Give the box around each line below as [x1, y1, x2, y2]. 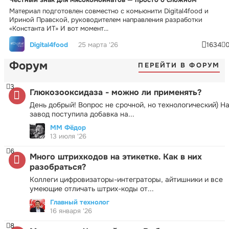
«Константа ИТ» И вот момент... [9, 24, 108, 33]
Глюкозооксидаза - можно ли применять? [30, 86, 201, 98]
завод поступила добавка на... [30, 109, 134, 119]
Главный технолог [50, 197, 109, 207]
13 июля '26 [50, 131, 86, 141]
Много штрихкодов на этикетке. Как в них [30, 151, 202, 162]
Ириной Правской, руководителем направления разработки [9, 15, 202, 24]
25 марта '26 [78, 40, 118, 50]
